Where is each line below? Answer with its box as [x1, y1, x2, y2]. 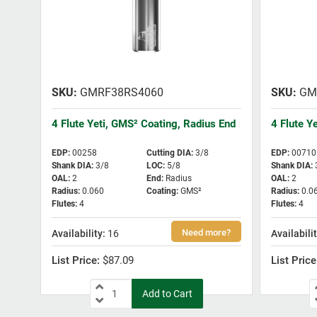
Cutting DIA [146, 148, 191, 158]
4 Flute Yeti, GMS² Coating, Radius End [52, 117, 236, 131]
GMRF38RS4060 [77, 86, 163, 100]
